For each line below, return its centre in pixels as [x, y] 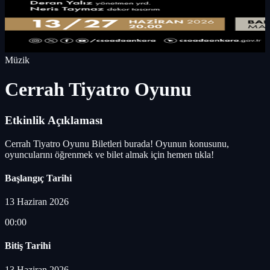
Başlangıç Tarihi [38, 178]
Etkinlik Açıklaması [54, 120]
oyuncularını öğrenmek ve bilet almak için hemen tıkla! [109, 154]
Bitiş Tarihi [28, 246]
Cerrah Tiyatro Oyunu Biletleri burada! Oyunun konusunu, [117, 143]
